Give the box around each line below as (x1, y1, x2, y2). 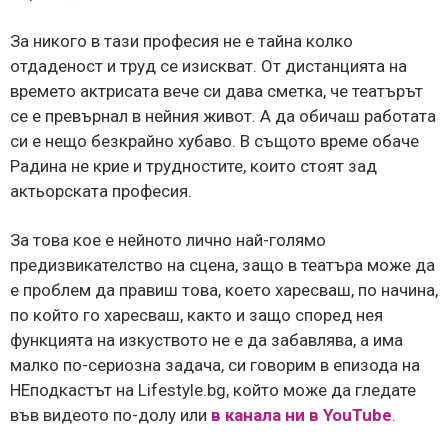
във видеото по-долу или (10, 405, 211, 426)
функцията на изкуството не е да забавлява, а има (10, 330, 403, 351)
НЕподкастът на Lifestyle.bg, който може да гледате (10, 380, 416, 401)
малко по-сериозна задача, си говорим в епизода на (10, 355, 420, 376)
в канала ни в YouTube (211, 405, 392, 426)
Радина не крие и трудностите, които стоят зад (10, 156, 377, 177)
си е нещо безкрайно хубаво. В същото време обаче (10, 131, 419, 152)
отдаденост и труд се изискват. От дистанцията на (10, 56, 407, 77)
